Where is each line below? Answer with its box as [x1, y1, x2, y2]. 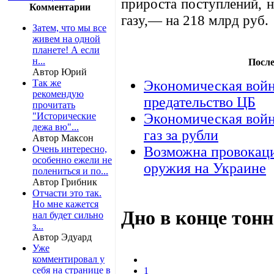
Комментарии [29, 1, 91, 12]
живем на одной [32, 33, 100, 44]
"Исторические [32, 110, 96, 121]
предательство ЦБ [144, 94, 256, 110]
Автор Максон [32, 132, 94, 143]
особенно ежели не [32, 154, 112, 165]
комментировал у [32, 253, 105, 264]
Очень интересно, [32, 143, 107, 154]
